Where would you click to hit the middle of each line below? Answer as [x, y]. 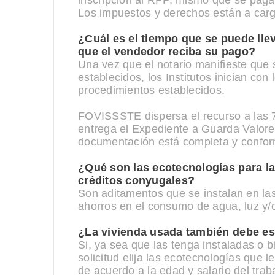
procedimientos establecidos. [152, 90]
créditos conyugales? [137, 180]
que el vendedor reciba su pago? [167, 52]
